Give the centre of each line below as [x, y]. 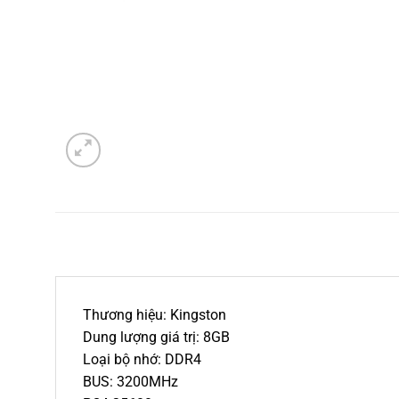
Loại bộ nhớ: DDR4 [142, 359]
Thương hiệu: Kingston [155, 314]
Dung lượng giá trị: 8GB [156, 337]
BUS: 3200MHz [130, 381]
